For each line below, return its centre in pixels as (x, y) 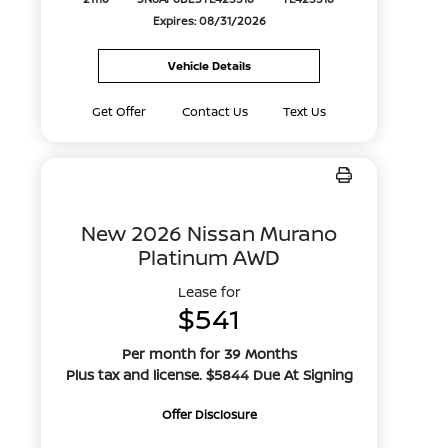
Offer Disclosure (209, 414)
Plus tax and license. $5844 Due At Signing (209, 374)
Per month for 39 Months (209, 353)
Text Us (305, 111)
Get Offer (119, 111)
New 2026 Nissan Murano (209, 233)
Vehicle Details (209, 65)
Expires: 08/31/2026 (209, 21)
